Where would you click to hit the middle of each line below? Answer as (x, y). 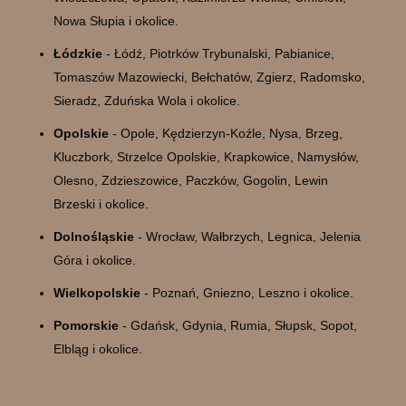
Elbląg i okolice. (97, 348)
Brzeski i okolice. (101, 203)
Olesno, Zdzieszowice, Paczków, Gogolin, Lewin (190, 180)
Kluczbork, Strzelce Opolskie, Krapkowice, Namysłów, (206, 156)
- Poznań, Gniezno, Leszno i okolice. (246, 292)
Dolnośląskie (93, 236)
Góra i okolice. (94, 260)
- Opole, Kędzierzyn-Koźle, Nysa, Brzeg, (225, 133)
